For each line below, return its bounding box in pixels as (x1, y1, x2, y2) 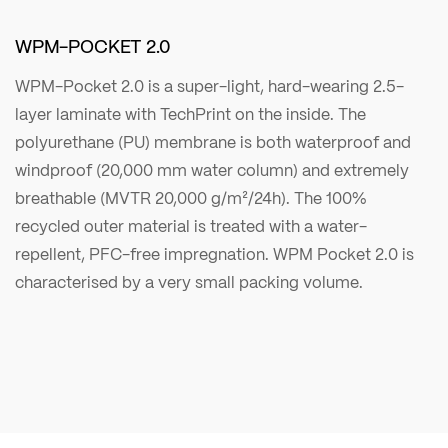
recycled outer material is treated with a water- (15, 213, 367, 239)
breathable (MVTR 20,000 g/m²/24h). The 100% (15, 185, 367, 211)
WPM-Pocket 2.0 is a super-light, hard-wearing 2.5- (15, 73, 404, 99)
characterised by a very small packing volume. (15, 269, 363, 295)
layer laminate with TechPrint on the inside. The (15, 101, 366, 127)
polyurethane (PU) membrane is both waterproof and (15, 129, 411, 155)
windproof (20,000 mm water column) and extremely (15, 157, 409, 183)
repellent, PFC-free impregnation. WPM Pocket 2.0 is (15, 241, 414, 267)
